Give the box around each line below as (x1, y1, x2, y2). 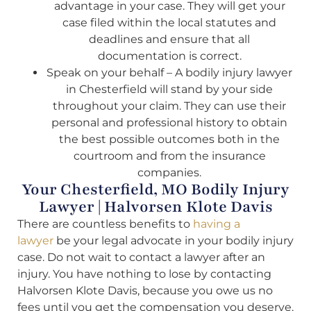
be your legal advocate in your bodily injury (53, 233, 294, 247)
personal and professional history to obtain (51, 115, 287, 129)
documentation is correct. (97, 49, 242, 62)
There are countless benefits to (17, 217, 193, 230)
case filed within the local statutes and (62, 15, 276, 29)
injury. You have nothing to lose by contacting (17, 267, 271, 280)
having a (193, 217, 240, 230)
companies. (137, 165, 201, 179)
